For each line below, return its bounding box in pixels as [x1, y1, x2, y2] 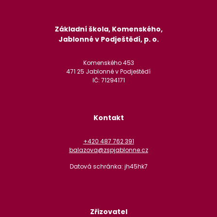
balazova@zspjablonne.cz [69, 145, 148, 154]
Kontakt [93, 113, 124, 123]
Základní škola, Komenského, [54, 24, 163, 34]
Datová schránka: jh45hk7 [69, 162, 148, 170]
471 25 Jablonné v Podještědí [66, 67, 151, 76]
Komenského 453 [83, 58, 134, 67]
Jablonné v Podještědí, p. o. [58, 34, 159, 45]
